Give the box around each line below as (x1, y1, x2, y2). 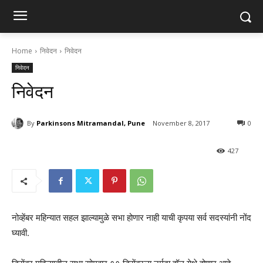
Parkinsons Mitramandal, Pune (36, 118, 145, 127)
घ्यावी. (12, 227, 29, 239)
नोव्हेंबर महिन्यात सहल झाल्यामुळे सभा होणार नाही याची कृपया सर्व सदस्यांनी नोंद (12, 212, 251, 224)
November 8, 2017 (153, 119, 210, 128)
